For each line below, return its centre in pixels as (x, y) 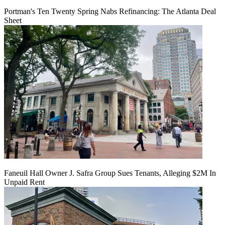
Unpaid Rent (24, 182)
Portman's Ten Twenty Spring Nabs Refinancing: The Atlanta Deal (110, 11)
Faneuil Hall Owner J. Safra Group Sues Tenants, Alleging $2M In (110, 173)
